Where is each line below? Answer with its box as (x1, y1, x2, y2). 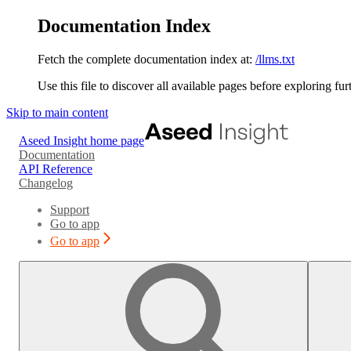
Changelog (19, 175, 73, 190)
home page (87, 133, 144, 147)
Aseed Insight (19, 133, 87, 147)
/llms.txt (255, 52, 295, 66)
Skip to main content (6, 105, 108, 119)
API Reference (19, 161, 92, 175)
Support (50, 202, 89, 216)
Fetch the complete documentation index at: (38, 52, 252, 66)
